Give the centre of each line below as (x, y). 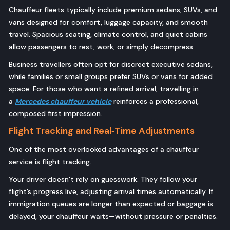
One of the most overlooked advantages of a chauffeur (104, 150)
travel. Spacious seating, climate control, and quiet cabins (108, 35)
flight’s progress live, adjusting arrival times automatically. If (111, 192)
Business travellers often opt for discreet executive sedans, (111, 64)
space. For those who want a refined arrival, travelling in (104, 89)
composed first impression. (55, 114)
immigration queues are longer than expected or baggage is (111, 204)
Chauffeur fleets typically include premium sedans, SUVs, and (113, 10)
